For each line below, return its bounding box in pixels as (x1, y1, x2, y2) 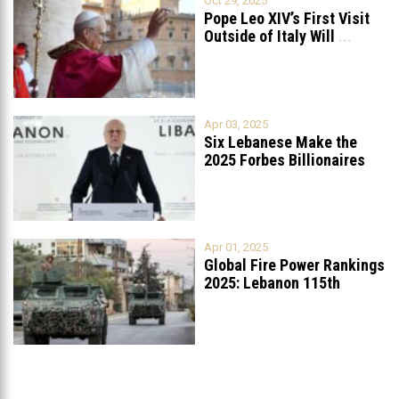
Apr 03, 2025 (204, 117, 268, 131)
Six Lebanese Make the (204, 132, 357, 151)
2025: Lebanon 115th (204, 273, 340, 293)
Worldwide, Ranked (204, 291, 329, 311)
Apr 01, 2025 (204, 240, 268, 255)
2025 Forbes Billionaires (204, 150, 365, 169)
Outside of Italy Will (204, 27, 335, 45)
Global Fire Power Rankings (204, 256, 385, 275)
